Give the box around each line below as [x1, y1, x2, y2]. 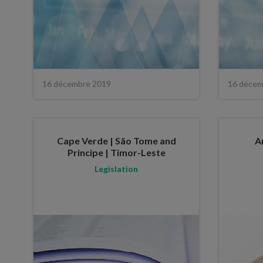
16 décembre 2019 [42, 78, 112, 89]
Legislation [95, 163, 139, 174]
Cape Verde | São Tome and [56, 134, 176, 146]
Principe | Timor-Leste [67, 146, 166, 158]
